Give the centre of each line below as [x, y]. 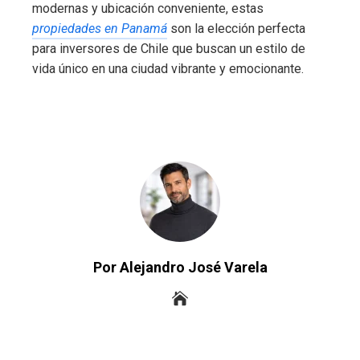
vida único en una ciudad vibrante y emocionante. [168, 69]
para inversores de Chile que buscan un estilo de [169, 49]
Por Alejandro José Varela [180, 267]
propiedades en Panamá [100, 29]
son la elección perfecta [236, 29]
